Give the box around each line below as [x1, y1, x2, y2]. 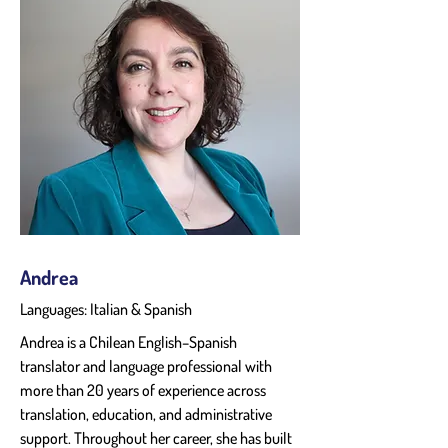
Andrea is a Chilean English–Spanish [20, 331, 240, 352]
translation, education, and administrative [20, 403, 275, 424]
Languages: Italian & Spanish [20, 298, 192, 319]
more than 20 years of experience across [20, 379, 269, 400]
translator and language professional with [20, 355, 275, 376]
